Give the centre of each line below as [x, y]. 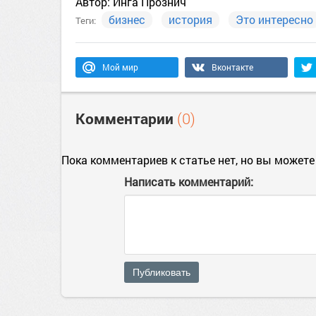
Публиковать [162, 272]
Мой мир [120, 67]
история [190, 19]
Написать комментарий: [189, 182]
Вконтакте [232, 67]
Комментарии [126, 119]
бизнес [127, 19]
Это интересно [274, 19]
